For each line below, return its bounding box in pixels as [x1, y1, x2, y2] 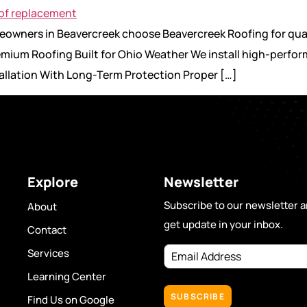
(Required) [204, 252, 261, 268]
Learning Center [27, 269, 107, 284]
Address [162, 252, 205, 268]
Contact [27, 222, 67, 237]
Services [27, 245, 70, 260]
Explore [27, 172, 79, 191]
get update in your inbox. [163, 217, 283, 232]
